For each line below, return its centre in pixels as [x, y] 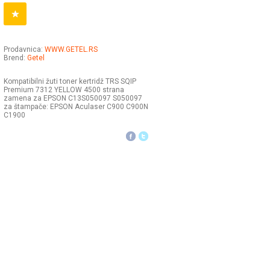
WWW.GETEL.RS [71, 49]
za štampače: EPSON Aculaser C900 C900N [76, 107]
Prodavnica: [24, 49]
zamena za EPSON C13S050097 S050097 [73, 98]
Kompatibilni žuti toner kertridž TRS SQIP [70, 81]
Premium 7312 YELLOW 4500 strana [64, 90]
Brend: [15, 58]
